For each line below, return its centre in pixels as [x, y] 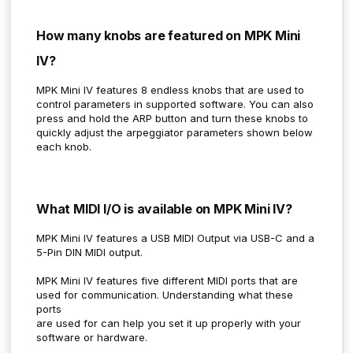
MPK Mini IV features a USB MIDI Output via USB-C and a [175, 238]
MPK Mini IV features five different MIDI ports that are [167, 280]
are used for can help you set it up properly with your [169, 323]
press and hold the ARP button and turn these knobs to [172, 118]
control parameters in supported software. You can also [175, 104]
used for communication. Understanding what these [165, 294]
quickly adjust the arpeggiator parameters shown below [175, 132]
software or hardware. [93, 337]
